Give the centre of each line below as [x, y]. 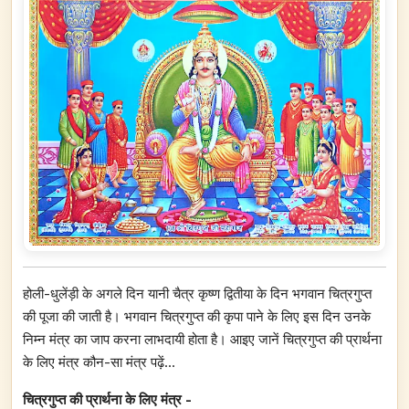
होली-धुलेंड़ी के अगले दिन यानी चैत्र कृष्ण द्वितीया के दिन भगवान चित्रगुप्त [197, 293]
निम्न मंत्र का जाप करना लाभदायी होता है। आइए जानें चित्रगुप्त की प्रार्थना [202, 339]
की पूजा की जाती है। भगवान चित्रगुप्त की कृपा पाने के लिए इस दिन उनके [197, 316]
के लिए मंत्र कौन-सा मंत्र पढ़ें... [101, 362]
